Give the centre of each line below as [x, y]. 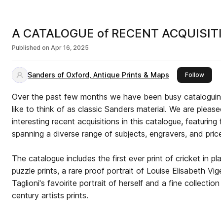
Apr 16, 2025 [70, 48]
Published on [31, 48]
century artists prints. [50, 195]
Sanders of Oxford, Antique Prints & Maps [98, 75]
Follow [195, 75]
